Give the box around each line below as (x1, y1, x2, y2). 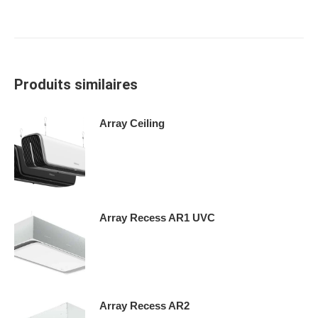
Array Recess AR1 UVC (99, 211, 215, 224)
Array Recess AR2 (99, 299, 190, 312)
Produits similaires (14, 75, 138, 93)
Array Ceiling (99, 116, 165, 129)
